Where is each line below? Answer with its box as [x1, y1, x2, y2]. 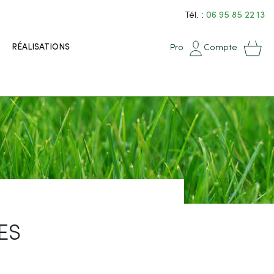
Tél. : [185, 10, 204, 20]
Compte [204, 43, 237, 53]
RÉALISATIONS [12, 43, 70, 52]
